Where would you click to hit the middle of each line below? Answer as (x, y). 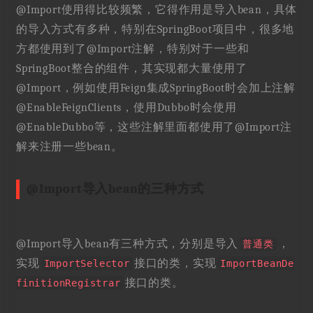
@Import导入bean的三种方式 (115, 189)
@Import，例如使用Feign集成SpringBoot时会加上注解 (155, 88)
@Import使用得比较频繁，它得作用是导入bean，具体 (156, 10)
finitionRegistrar (68, 283)
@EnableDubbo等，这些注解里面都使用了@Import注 (154, 128)
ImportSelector (87, 264)
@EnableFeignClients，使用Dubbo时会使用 (126, 108)
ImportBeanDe (257, 264)
